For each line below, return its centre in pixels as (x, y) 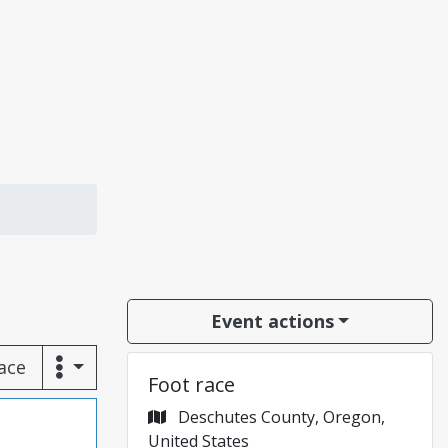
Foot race (191, 384)
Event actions (272, 321)
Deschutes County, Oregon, (279, 417)
